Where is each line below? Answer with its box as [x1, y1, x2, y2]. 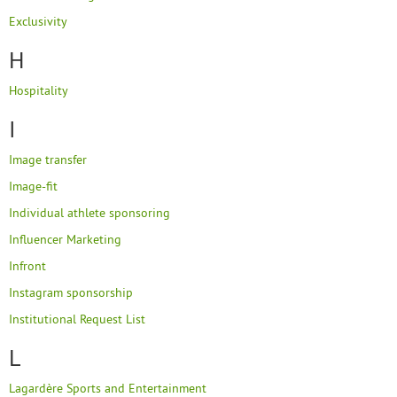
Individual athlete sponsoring [9, 205, 170, 221]
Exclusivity [9, 13, 67, 29]
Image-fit [9, 178, 58, 194]
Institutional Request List [9, 311, 145, 327]
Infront [9, 258, 46, 274]
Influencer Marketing [9, 231, 121, 247]
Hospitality [9, 82, 68, 98]
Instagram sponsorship [9, 284, 133, 300]
